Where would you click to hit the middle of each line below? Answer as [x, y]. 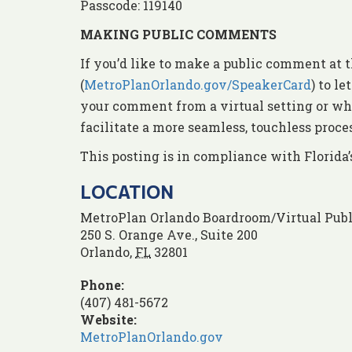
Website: [108, 320]
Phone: [102, 285]
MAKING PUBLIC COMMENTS [178, 35]
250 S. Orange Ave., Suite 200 [169, 235]
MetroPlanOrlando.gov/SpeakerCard [198, 85]
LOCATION [127, 192]
